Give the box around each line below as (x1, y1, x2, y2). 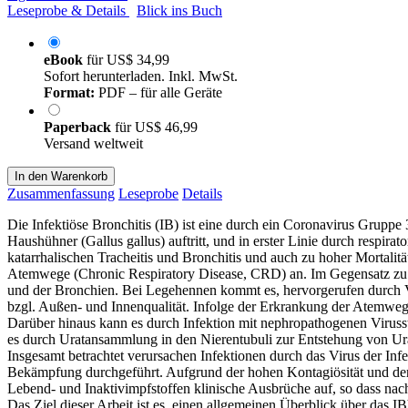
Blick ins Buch (137, 2, 222, 18)
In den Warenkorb (15, 168, 107, 183)
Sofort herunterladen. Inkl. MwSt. (44, 67, 238, 84)
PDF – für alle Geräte (95, 84, 222, 100)
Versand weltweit (44, 135, 143, 151)
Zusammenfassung (7, 185, 115, 201)
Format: (44, 84, 95, 100)
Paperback (44, 118, 115, 135)
